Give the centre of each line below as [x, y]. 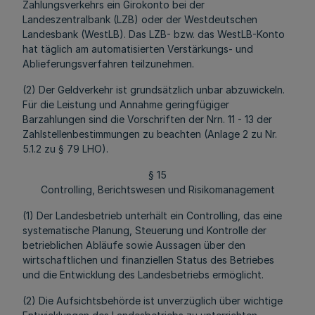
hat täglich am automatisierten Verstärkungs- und [138, 49]
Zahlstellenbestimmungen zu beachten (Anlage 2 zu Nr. [150, 134]
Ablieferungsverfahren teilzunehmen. [108, 64]
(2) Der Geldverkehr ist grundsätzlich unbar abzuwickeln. [154, 90]
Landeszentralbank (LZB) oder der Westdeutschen [140, 19]
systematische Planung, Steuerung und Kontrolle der [144, 230]
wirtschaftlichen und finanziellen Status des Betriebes [148, 260]
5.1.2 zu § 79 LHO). [65, 149]
